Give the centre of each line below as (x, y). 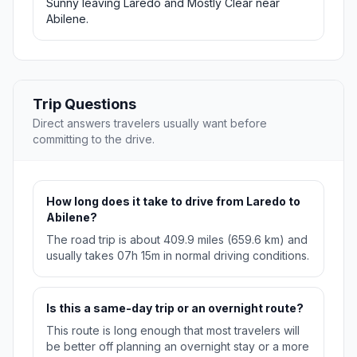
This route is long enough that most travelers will (173, 331)
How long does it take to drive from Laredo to (173, 202)
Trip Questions (84, 104)
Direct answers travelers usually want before (150, 124)
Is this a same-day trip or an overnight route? (175, 308)
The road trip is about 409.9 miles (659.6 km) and (177, 240)
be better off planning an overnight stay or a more (178, 347)
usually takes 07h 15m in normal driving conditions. (178, 256)
